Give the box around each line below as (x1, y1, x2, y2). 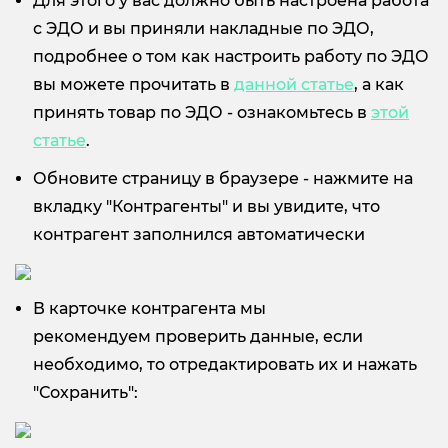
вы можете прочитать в (33, 74, 234, 94)
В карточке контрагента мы (33, 298, 266, 318)
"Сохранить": (33, 382, 138, 402)
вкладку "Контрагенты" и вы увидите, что (33, 196, 380, 216)
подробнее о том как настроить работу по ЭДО (33, 46, 429, 66)
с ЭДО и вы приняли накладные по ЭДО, (33, 18, 374, 38)
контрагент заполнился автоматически (33, 224, 365, 244)
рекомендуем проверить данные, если (33, 326, 363, 346)
